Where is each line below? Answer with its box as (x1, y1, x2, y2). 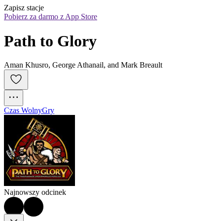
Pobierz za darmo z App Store (4, 12, 97, 21)
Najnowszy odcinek (4, 188, 66, 197)
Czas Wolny (4, 106, 42, 115)
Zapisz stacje (4, 3, 44, 12)
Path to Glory (4, 32, 97, 50)
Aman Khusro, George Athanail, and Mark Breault (4, 61, 162, 70)
